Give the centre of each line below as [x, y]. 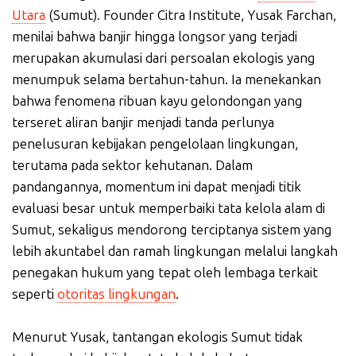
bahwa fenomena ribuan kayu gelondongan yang [157, 101]
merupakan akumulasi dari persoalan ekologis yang [164, 58]
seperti [35, 294]
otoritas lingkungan [116, 294]
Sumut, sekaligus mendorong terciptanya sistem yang [172, 230]
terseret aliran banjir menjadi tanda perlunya [143, 122]
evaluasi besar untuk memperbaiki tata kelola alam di [168, 208]
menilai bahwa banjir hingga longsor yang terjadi [155, 37]
